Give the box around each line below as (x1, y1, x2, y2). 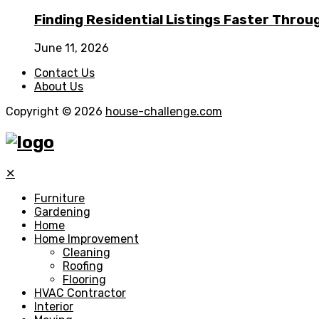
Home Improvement (34, 231, 139, 246)
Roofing (63, 258, 103, 273)
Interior (34, 299, 73, 313)
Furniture (34, 191, 85, 205)
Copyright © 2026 (6, 104, 105, 118)
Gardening (34, 204, 90, 219)
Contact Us (34, 66, 95, 80)
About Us (34, 79, 83, 93)
